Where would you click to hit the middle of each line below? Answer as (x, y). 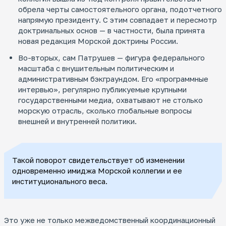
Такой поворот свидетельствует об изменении (98, 160)
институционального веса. (60, 181)
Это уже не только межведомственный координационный (110, 220)
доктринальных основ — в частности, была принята (111, 31)
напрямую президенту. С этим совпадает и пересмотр (118, 20)
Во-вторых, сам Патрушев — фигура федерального (111, 58)
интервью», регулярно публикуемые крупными (102, 90)
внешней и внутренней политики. (77, 121)
